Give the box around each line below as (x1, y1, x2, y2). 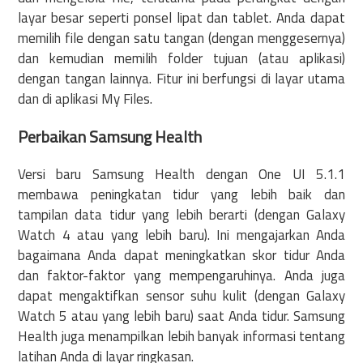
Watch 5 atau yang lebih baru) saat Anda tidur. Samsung (18, 305, 345, 327)
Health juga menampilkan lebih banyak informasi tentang (18, 326, 345, 348)
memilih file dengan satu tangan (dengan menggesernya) (18, 27, 345, 49)
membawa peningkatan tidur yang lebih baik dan (18, 184, 345, 206)
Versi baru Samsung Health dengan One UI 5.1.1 (18, 164, 345, 186)
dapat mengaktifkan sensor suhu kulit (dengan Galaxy (18, 285, 345, 307)
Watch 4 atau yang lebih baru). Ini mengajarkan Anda (18, 224, 345, 246)
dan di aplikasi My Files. (18, 88, 152, 109)
